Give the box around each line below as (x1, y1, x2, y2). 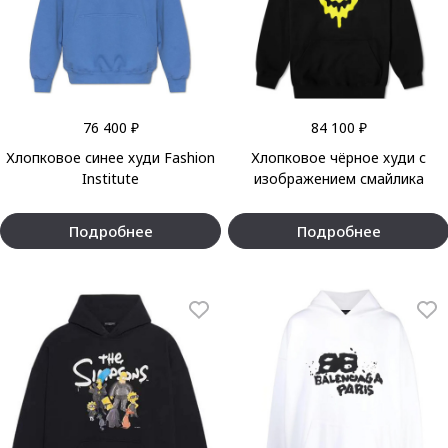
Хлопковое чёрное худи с (251, 148, 426, 167)
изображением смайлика (253, 169, 424, 188)
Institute (82, 169, 139, 188)
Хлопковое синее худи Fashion (6, 148, 215, 167)
